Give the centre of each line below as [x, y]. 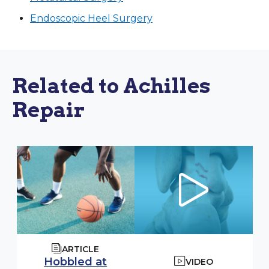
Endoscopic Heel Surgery [91, 18]
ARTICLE [81, 249]
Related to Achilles [111, 85]
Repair [48, 109]
